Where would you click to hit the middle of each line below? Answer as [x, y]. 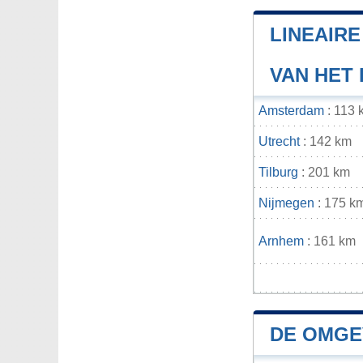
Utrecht [279, 142]
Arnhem [281, 241]
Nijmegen [286, 203]
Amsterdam [291, 111]
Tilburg [278, 173]
